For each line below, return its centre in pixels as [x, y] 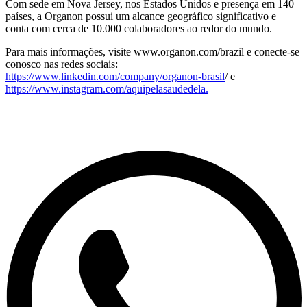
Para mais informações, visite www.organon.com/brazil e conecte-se [152, 52]
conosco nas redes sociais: [62, 64]
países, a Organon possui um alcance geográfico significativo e [141, 16]
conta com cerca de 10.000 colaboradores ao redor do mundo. [139, 29]
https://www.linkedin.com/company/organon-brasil [115, 77]
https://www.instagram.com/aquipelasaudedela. [107, 89]
